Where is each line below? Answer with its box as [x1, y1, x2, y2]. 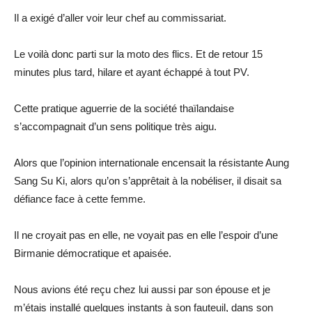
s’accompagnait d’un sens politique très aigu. [14, 120, 217, 132]
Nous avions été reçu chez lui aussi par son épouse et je [14, 283, 270, 295]
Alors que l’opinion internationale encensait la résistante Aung [14, 156, 289, 169]
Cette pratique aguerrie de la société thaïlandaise [14, 102, 234, 114]
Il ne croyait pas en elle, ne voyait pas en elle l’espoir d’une [14, 228, 278, 241]
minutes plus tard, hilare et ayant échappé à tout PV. [14, 65, 249, 78]
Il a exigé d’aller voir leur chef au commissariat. [14, 11, 226, 24]
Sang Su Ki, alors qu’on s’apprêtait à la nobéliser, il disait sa [14, 174, 281, 187]
